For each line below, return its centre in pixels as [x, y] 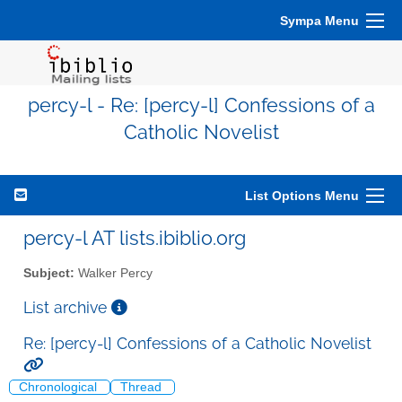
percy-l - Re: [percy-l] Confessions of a [201, 105]
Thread [143, 388]
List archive [67, 307]
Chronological [60, 388]
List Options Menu [302, 196]
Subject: [49, 273]
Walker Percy [114, 273]
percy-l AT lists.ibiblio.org [135, 238]
